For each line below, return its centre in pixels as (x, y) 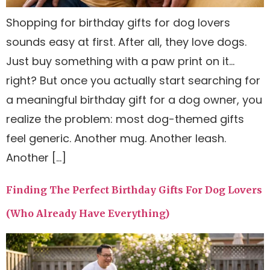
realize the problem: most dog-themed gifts (125, 119)
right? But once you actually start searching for (133, 81)
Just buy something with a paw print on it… (120, 61)
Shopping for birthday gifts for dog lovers (118, 23)
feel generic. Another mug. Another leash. (116, 139)
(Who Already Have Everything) (88, 213)
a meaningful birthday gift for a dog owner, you (134, 100)
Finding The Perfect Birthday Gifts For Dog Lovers (134, 190)
